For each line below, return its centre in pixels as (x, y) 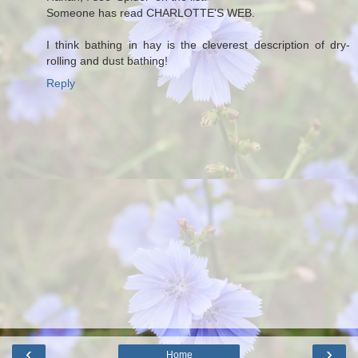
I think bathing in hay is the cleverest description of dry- (198, 44)
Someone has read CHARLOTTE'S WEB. (151, 12)
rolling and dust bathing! (107, 60)
